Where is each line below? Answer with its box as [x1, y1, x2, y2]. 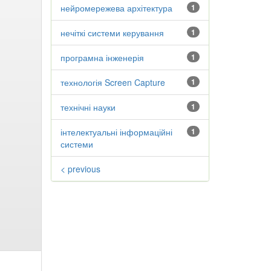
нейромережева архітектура [60, 2, 172, 14]
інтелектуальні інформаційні [60, 126, 172, 138]
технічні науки [60, 101, 116, 113]
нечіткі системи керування [60, 27, 164, 39]
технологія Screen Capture [60, 76, 165, 88]
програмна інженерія [60, 51, 144, 64]
